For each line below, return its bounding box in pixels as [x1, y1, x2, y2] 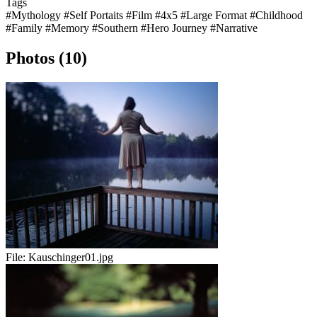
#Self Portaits [64, 9, 126, 22]
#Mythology [6, 9, 64, 22]
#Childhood [250, 9, 303, 22]
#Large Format [180, 9, 250, 22]
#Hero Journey [141, 22, 210, 35]
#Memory [45, 22, 92, 35]
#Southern [92, 22, 141, 35]
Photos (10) [6, 49, 87, 68]
